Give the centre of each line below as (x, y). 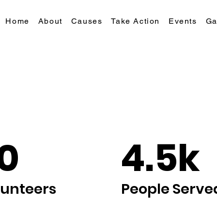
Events (183, 21)
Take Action (135, 21)
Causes (87, 21)
